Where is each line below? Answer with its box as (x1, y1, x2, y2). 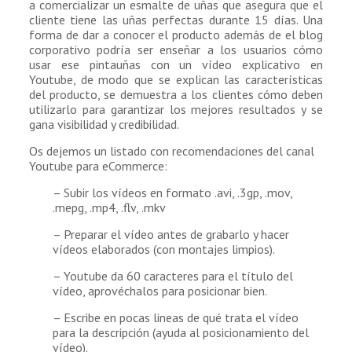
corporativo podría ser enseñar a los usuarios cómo (28, 42, 324, 58)
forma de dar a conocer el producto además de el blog (28, 27, 324, 43)
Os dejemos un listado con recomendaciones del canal (28, 143, 314, 159)
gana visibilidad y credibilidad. (28, 116, 179, 133)
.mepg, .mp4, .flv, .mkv (52, 200, 166, 216)
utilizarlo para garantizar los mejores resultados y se (28, 101, 324, 118)
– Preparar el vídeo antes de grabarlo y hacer (52, 226, 289, 243)
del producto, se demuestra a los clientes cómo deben (28, 86, 324, 103)
